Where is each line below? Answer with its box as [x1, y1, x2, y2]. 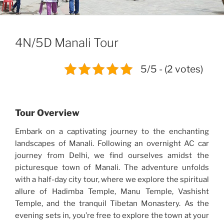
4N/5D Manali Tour [15, 35, 118, 50]
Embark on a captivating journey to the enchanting [15, 127, 209, 136]
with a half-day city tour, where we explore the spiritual [15, 175, 209, 184]
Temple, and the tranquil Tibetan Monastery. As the [15, 199, 209, 208]
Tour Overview [15, 107, 79, 118]
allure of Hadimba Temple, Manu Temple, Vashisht [15, 187, 209, 196]
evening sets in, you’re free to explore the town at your [15, 211, 209, 220]
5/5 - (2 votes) [140, 62, 203, 75]
